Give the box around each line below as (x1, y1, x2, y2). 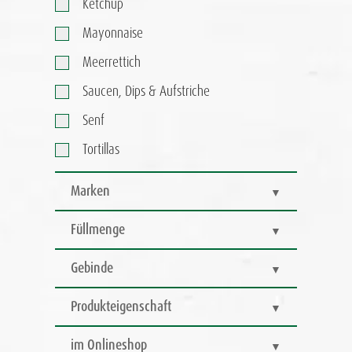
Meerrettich (82, 53, 141, 72)
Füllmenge (71, 220, 125, 240)
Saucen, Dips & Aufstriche (82, 82, 210, 101)
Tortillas (82, 140, 119, 159)
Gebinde (71, 258, 113, 278)
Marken (71, 181, 110, 201)
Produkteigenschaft (71, 297, 171, 317)
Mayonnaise (82, 24, 143, 43)
